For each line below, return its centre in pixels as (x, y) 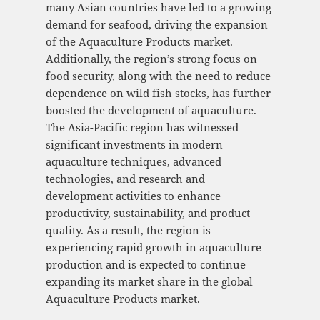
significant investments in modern (134, 145)
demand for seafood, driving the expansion (156, 25)
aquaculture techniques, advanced (133, 162)
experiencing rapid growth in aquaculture (153, 247)
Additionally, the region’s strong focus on (151, 59)
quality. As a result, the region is (128, 230)
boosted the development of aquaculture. (151, 110)
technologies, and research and (125, 179)
